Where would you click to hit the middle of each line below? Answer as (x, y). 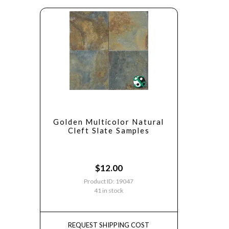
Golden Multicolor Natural (109, 122)
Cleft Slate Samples (109, 130)
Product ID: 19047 (109, 181)
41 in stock (109, 190)
